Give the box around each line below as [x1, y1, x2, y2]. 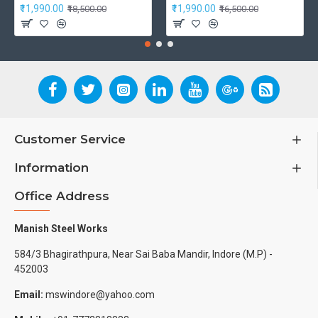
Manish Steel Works [14, 223, 108, 234]
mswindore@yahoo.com [43, 289, 155, 300]
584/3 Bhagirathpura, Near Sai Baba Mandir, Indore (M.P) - [14, 248, 273, 260]
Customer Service [14, 132, 126, 146]
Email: [14, 289, 43, 300]
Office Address [14, 189, 109, 203]
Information [14, 160, 89, 175]
